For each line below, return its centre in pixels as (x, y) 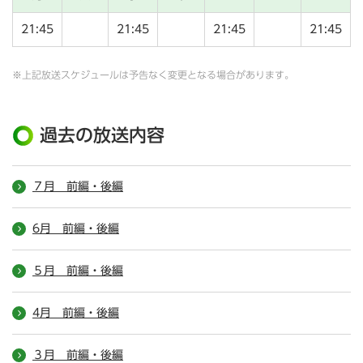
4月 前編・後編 (76, 313)
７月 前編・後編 (78, 187)
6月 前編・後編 (76, 229)
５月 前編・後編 (78, 271)
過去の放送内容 (102, 136)
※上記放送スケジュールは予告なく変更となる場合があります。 (153, 75)
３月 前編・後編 (78, 355)
